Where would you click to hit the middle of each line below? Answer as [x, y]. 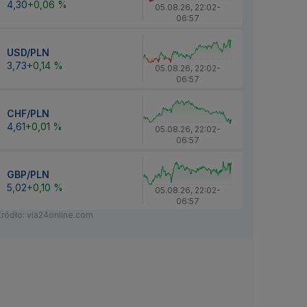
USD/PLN [28, 52]
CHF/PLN [28, 113]
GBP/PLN [28, 174]
